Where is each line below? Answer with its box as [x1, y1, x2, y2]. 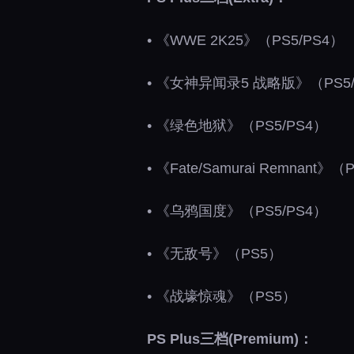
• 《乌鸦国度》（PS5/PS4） [147, 203, 327, 219]
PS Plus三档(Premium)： [147, 331, 313, 347]
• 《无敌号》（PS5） [147, 246, 282, 262]
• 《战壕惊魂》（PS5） [147, 288, 296, 304]
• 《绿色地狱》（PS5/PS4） [147, 118, 327, 134]
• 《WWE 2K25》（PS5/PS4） [147, 32, 344, 48]
